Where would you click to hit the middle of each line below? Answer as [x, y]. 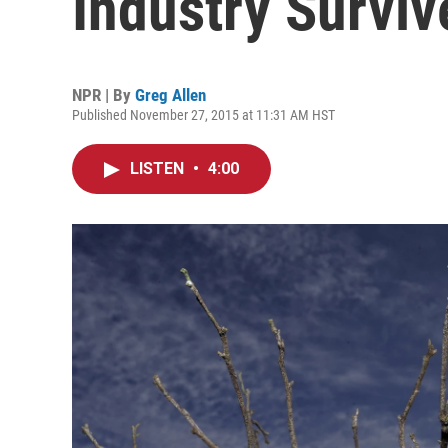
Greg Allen [170, 95]
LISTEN [159, 168]
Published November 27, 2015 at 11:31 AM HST [203, 115]
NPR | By [103, 95]
